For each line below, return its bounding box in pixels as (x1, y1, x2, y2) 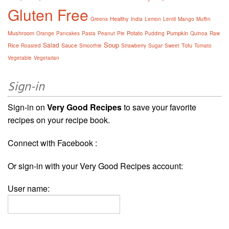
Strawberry (121, 42, 146, 50)
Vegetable (8, 54, 32, 62)
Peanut (98, 30, 115, 37)
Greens (90, 15, 108, 23)
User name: (8, 182, 50, 195)
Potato (127, 29, 143, 37)
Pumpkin (167, 29, 188, 37)
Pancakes (56, 30, 80, 37)
